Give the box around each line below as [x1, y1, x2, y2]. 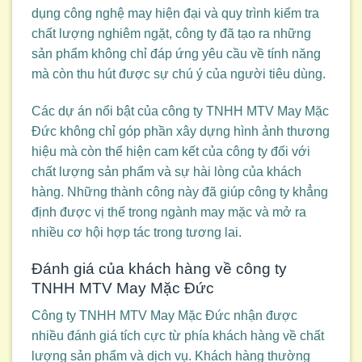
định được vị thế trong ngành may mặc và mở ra [32, 204, 306, 219]
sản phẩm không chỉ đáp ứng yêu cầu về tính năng [32, 47, 321, 61]
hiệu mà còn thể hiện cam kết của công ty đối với [32, 144, 310, 158]
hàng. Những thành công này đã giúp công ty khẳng [32, 184, 328, 199]
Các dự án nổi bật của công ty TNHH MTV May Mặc [32, 103, 329, 118]
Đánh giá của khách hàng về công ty [32, 259, 287, 277]
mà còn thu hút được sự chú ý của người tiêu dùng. [32, 67, 326, 82]
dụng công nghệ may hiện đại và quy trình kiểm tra [32, 6, 319, 21]
